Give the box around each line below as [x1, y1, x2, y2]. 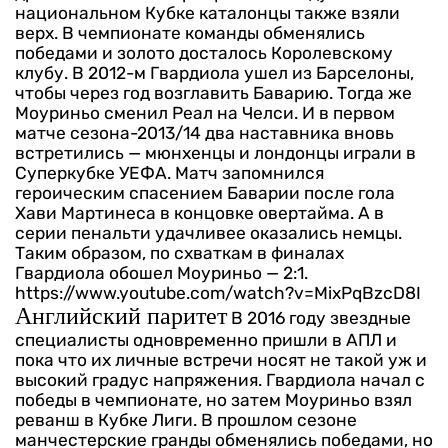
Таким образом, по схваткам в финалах [15, 243, 344, 264]
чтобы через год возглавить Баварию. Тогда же [15, 83, 412, 104]
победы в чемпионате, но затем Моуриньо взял [15, 390, 412, 411]
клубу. [15, 63, 68, 84]
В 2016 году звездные [231, 308, 411, 329]
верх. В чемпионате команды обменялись [15, 23, 365, 44]
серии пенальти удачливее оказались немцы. [15, 223, 402, 244]
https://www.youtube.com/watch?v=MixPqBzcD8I [15, 283, 421, 304]
